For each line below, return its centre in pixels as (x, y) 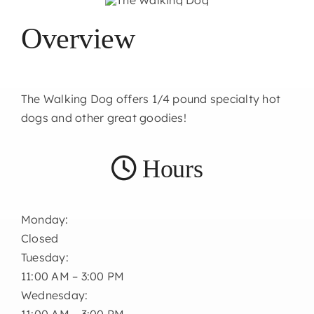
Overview (78, 38)
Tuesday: (45, 257)
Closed (40, 238)
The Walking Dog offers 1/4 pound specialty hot (151, 98)
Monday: (45, 219)
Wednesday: (54, 295)
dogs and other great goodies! (103, 117)
